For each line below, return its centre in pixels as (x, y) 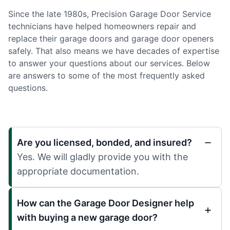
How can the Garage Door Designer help (106, 203)
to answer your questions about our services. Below (109, 63)
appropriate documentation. (78, 171)
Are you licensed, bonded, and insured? (104, 142)
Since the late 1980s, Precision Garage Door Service (110, 14)
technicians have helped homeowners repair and (102, 26)
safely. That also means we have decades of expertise (114, 51)
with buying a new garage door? (87, 217)
